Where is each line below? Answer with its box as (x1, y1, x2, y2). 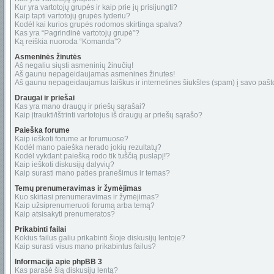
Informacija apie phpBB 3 (15, 257, 102, 266)
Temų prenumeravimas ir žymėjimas (15, 184, 142, 193)
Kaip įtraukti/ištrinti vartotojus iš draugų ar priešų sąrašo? (15, 111, 202, 119)
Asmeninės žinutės (15, 53, 81, 61)
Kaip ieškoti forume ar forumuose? (15, 135, 128, 143)
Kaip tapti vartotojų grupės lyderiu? (15, 12, 130, 20)
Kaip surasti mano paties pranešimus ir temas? (15, 169, 170, 177)
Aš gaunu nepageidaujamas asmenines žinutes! (15, 70, 175, 78)
